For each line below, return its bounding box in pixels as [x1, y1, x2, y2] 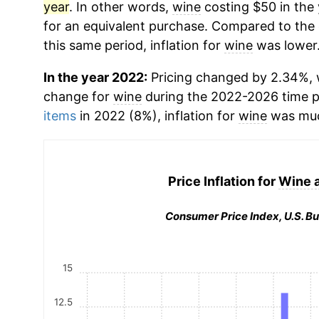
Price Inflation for [167, 173, 278, 189]
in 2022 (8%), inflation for [75, 108, 239, 123]
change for [43, 89, 113, 104]
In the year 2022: [43, 70, 147, 85]
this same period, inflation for [43, 38, 224, 53]
